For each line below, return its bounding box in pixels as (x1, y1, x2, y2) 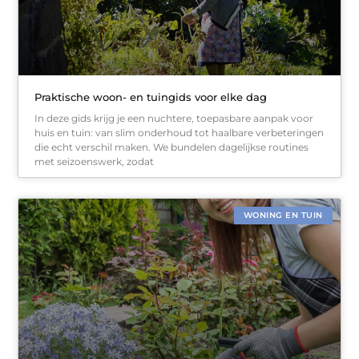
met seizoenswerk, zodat (34, 155, 155, 168)
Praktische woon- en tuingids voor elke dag (34, 91, 268, 104)
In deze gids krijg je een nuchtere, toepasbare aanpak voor (34, 112, 314, 125)
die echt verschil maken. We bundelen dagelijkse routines (34, 141, 309, 154)
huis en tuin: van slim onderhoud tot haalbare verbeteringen (34, 127, 325, 139)
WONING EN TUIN (243, 210, 323, 221)
